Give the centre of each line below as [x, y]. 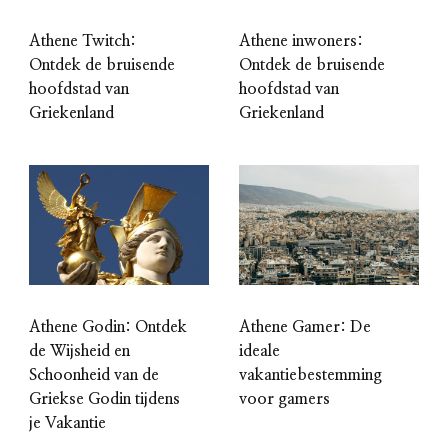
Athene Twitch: [82, 41]
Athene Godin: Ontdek [108, 327]
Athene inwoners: [301, 41]
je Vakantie [67, 423]
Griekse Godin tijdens [104, 399]
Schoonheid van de [94, 375]
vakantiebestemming [310, 375]
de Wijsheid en [79, 351]
